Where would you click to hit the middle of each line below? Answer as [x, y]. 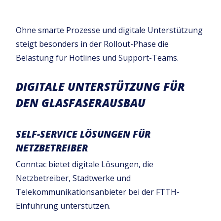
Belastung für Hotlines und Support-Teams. [97, 57]
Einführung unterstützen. [63, 205]
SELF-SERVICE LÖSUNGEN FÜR [83, 134]
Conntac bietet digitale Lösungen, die [85, 164]
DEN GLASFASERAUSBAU [81, 103]
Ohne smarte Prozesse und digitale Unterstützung [109, 30]
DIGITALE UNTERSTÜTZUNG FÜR [100, 86]
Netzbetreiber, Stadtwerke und [73, 178]
